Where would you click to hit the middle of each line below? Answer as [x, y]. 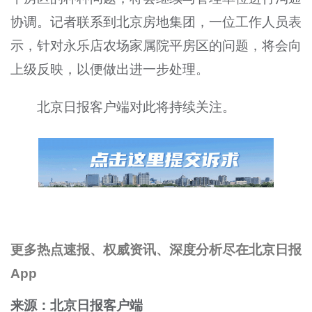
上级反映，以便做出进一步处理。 [109, 69]
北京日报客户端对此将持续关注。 [136, 107]
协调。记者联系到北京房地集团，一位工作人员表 [156, 22]
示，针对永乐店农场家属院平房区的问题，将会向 [156, 45]
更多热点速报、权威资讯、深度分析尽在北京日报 [156, 249]
